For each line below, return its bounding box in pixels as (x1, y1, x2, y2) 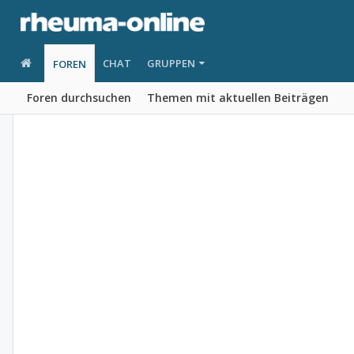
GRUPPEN (146, 56, 195, 70)
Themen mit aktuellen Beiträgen (147, 90, 329, 105)
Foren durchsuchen (27, 90, 131, 105)
